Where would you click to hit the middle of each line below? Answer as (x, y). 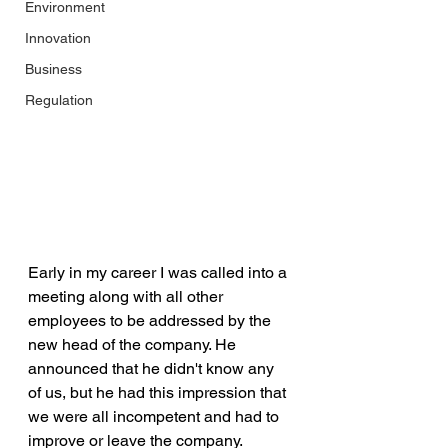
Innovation (58, 38)
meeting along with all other (127, 296)
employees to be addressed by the (151, 320)
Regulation (59, 100)
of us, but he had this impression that (159, 392)
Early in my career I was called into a (159, 272)
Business (53, 69)
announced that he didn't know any (153, 368)
